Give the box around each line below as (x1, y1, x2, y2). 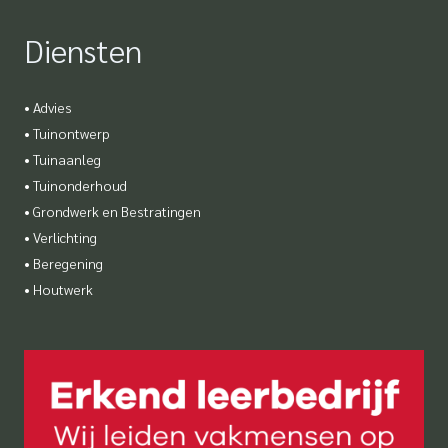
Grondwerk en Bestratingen (33, 201, 201, 220)
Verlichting (33, 227, 97, 246)
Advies (33, 97, 72, 116)
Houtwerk (33, 279, 93, 298)
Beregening (33, 253, 103, 272)
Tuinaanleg (33, 149, 101, 168)
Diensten (24, 28, 142, 70)
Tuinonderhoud (33, 175, 127, 194)
